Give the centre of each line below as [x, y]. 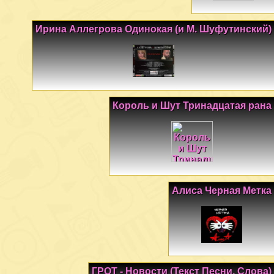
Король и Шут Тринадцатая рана [192, 106]
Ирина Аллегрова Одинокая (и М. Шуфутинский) [154, 29]
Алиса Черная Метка [222, 191]
